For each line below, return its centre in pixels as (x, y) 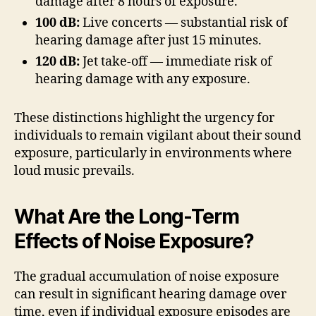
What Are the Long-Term (127, 216)
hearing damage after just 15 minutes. (148, 40)
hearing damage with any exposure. (143, 79)
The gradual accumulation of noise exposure (147, 276)
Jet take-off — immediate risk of (176, 61)
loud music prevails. (74, 171)
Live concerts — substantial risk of (184, 23)
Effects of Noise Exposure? (134, 241)
